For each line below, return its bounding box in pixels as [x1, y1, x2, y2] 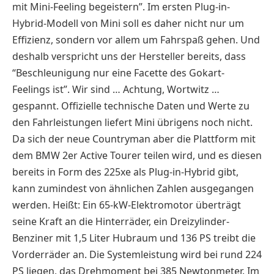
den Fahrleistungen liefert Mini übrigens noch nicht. [12, 115, 253, 129]
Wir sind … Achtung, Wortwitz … [72, 82, 220, 96]
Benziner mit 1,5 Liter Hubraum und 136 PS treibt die [12, 231, 256, 245]
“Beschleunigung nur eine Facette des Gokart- [12, 65, 224, 80]
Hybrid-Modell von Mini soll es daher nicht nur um [12, 16, 244, 30]
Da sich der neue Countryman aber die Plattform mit [12, 131, 256, 146]
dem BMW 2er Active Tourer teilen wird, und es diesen [12, 148, 262, 162]
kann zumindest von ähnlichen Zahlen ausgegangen [12, 181, 254, 195]
